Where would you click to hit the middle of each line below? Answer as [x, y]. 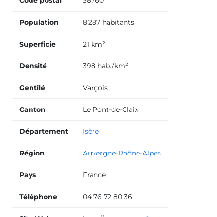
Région [32, 153]
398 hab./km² [106, 66]
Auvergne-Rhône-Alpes [122, 153]
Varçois [95, 87]
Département [44, 131]
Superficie [38, 44]
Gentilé [32, 87]
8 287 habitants [108, 22]
